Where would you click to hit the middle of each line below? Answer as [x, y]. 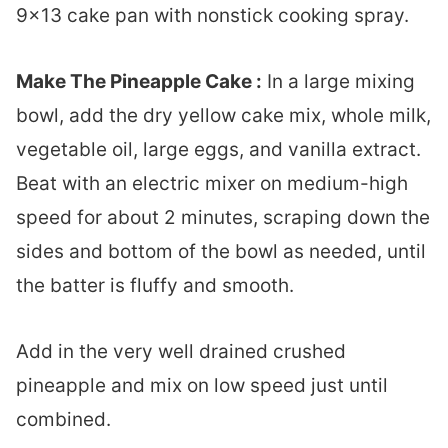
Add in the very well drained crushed [181, 351]
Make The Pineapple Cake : [139, 81]
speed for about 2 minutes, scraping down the [223, 217]
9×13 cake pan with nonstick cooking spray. [215, 15]
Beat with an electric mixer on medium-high [212, 183]
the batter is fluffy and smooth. [155, 285]
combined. [66, 419]
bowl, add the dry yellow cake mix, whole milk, [223, 115]
